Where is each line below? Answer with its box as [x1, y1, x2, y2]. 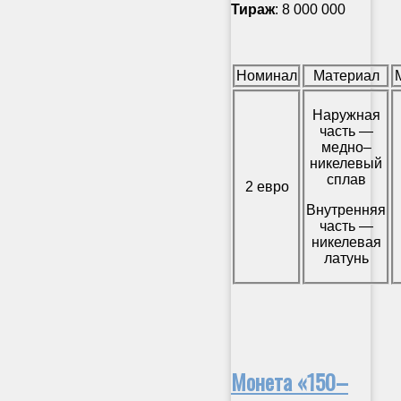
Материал [312, 67, 380, 83]
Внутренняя [306, 201, 386, 218]
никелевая [311, 234, 381, 250]
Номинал [236, 67, 297, 83]
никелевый [310, 155, 382, 171]
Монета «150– [231, 364, 348, 397]
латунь [323, 250, 369, 266]
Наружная [311, 107, 380, 123]
